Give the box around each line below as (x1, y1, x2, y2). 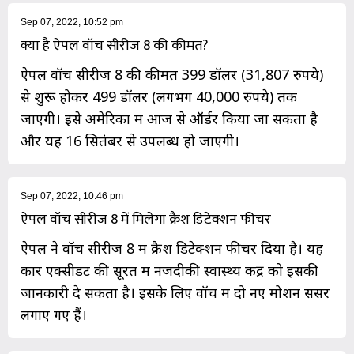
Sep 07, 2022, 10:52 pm (21, 17, 123, 28)
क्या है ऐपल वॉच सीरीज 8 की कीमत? (21, 34, 208, 58)
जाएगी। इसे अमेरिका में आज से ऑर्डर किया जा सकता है (21, 109, 318, 129)
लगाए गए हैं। (21, 305, 87, 325)
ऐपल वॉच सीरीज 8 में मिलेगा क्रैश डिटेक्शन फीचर (21, 208, 271, 232)
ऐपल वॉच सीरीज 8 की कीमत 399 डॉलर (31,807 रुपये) (21, 65, 323, 85)
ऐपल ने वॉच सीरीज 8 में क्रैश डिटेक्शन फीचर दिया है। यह (21, 239, 323, 258)
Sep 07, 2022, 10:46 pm (21, 190, 123, 202)
